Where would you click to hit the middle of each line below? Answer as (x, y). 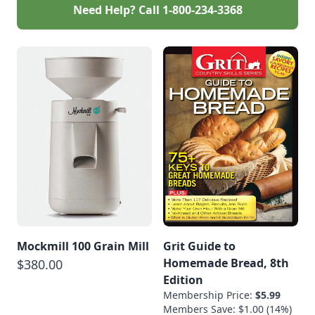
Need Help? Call (117, 9)
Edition (183, 279)
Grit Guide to (199, 246)
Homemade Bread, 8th (226, 263)
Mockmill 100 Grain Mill (83, 246)
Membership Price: (209, 295)
